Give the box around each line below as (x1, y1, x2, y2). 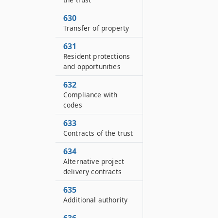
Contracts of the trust (63, 128, 133, 138)
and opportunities (63, 62, 121, 71)
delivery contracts (63, 167, 122, 176)
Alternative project (63, 157, 125, 166)
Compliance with (63, 90, 118, 99)
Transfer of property (63, 23, 129, 33)
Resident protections (63, 52, 130, 61)
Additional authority (63, 195, 128, 204)
